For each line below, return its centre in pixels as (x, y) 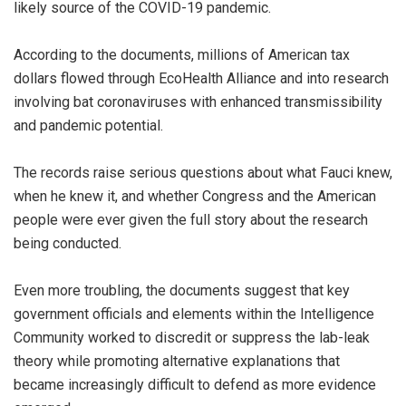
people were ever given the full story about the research (191, 219)
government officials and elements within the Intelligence (194, 314)
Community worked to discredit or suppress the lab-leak (192, 337)
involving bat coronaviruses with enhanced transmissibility (198, 101)
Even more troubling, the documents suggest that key (182, 290)
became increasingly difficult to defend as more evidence (195, 384)
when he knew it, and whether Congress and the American (195, 196)
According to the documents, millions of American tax (182, 54)
